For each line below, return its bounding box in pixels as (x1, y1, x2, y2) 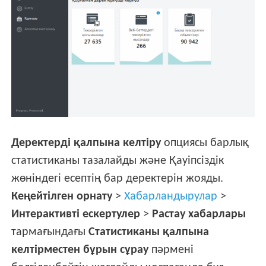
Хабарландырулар (124, 190, 218, 202)
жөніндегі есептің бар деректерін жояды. (11, 172, 224, 185)
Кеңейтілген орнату (11, 190, 113, 202)
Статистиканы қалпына (88, 226, 210, 238)
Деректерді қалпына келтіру (11, 137, 161, 149)
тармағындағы (11, 226, 89, 238)
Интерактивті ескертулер (11, 208, 141, 220)
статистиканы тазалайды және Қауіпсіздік (11, 154, 224, 167)
